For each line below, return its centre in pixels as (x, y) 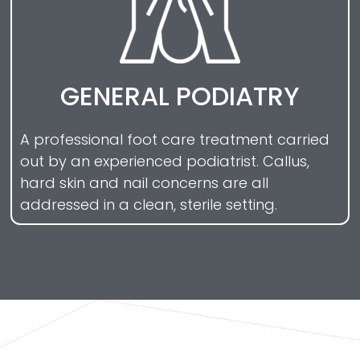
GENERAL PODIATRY (180, 96)
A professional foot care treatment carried (175, 140)
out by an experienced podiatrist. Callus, (165, 162)
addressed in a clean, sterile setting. (149, 205)
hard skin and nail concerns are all (144, 183)
